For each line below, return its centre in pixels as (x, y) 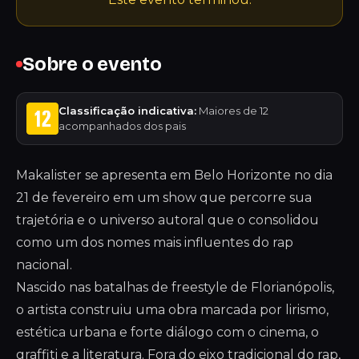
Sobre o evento (92, 64)
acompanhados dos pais (122, 126)
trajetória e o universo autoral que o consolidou (167, 220)
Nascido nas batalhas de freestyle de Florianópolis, (175, 287)
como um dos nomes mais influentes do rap (155, 242)
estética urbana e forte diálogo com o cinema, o (167, 332)
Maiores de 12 (232, 111)
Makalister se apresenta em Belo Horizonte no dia (174, 175)
